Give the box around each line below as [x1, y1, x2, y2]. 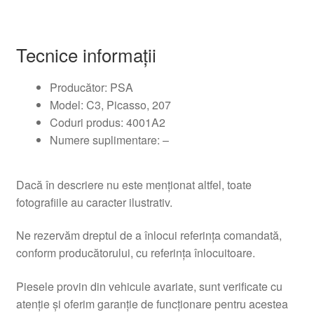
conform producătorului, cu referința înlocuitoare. [15, 245, 255, 261]
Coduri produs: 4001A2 [49, 114, 165, 130]
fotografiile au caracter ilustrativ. [15, 193, 172, 210]
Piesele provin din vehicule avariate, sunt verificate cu [15, 278, 282, 294]
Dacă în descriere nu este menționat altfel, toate [15, 176, 252, 193]
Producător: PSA [49, 78, 133, 95]
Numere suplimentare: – [49, 131, 169, 148]
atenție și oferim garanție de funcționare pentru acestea [15, 295, 288, 312]
